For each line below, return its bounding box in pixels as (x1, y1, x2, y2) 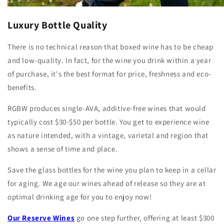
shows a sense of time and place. (7, 143, 119, 153)
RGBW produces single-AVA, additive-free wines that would (7, 103, 206, 113)
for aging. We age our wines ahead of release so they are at (7, 178, 206, 188)
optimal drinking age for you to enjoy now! (7, 191, 152, 201)
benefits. (7, 82, 38, 92)
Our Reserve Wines (7, 212, 75, 222)
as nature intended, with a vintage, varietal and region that (7, 130, 209, 140)
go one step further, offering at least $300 (74, 212, 214, 222)
